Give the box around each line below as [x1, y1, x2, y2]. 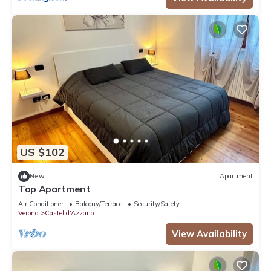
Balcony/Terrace [75, 199, 122, 208]
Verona [18, 208, 39, 217]
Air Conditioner [18, 199, 64, 208]
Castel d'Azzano [45, 208, 94, 217]
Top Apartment [18, 182, 91, 195]
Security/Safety [134, 199, 180, 208]
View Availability [172, 227, 247, 240]
